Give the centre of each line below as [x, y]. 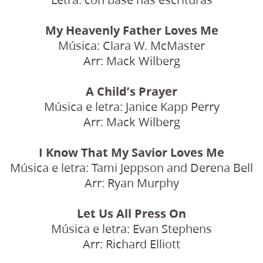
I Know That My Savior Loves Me [131, 152]
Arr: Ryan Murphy [131, 183]
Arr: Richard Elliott [131, 244]
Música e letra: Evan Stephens [131, 228]
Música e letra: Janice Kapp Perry [131, 106]
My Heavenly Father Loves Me [131, 30]
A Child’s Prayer [131, 91]
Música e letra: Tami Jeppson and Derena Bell [131, 167]
